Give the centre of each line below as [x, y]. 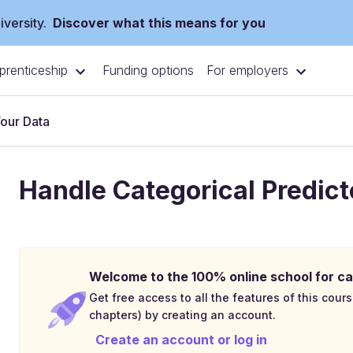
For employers [247, 71]
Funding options [148, 71]
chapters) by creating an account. [182, 315]
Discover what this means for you [159, 23]
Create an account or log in [181, 340]
